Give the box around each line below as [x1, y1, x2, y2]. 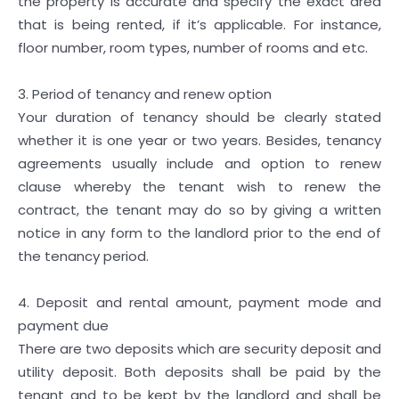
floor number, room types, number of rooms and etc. [18, 38, 371, 57]
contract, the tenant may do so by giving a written [18, 200, 381, 219]
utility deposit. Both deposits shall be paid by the [18, 362, 381, 381]
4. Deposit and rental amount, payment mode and [18, 293, 381, 312]
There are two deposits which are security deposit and [18, 339, 381, 358]
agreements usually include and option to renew [18, 154, 381, 173]
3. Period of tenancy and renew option [18, 85, 272, 103]
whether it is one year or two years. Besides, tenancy [18, 131, 381, 150]
